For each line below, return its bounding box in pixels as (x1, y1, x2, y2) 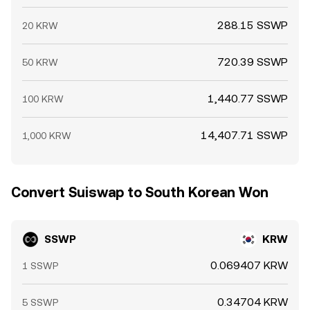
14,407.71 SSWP (201, 129, 288, 142)
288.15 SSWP (217, 19, 288, 32)
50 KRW (22, 57, 58, 68)
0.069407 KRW (210, 259, 288, 272)
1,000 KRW (22, 130, 71, 141)
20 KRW (22, 20, 58, 31)
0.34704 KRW (217, 295, 288, 309)
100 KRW (22, 93, 64, 104)
